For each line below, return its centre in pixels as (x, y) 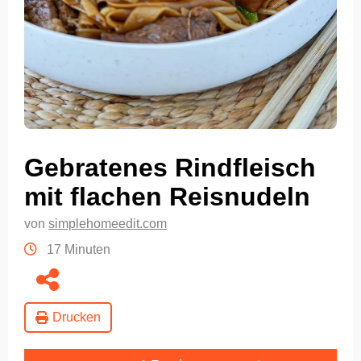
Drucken (77, 317)
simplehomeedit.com (108, 224)
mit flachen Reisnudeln (167, 197)
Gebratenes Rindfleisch (170, 168)
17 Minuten (77, 250)
